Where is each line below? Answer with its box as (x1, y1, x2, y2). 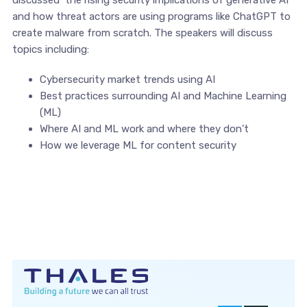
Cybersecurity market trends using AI (39, 73, 215, 86)
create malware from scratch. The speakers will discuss (12, 27, 273, 39)
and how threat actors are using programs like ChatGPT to (12, 10, 291, 23)
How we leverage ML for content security (39, 139, 236, 151)
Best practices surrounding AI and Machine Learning (39, 90, 286, 102)
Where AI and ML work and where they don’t (39, 123, 249, 135)
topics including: (12, 43, 89, 56)
